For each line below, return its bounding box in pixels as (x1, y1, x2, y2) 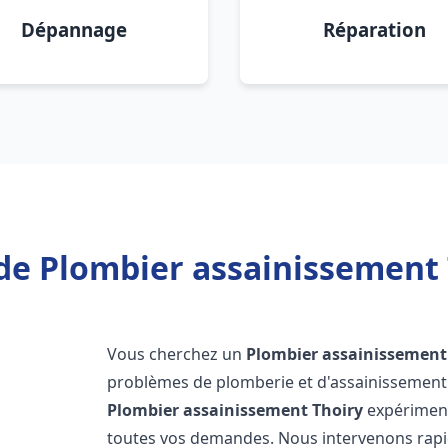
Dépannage (21, 17, 127, 42)
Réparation (322, 17, 426, 42)
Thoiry (312, 399, 364, 421)
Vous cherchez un (107, 343, 247, 365)
